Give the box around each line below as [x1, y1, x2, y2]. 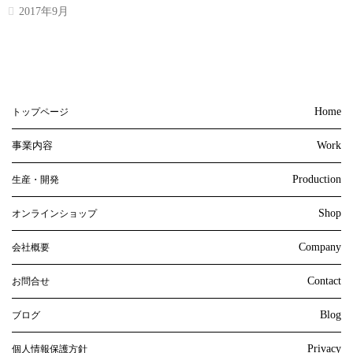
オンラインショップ [12, 208, 97, 220]
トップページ [12, 106, 69, 118]
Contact [307, 275, 341, 288]
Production [292, 173, 341, 186]
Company [299, 241, 341, 254]
